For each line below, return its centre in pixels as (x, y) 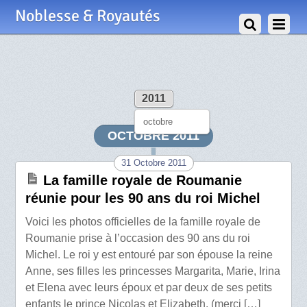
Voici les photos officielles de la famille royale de (143, 222)
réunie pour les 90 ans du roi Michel (143, 198)
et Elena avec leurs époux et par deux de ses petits (149, 287)
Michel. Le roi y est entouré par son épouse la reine (149, 255)
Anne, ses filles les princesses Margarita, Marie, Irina (153, 271)
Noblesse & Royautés (88, 16)
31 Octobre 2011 (153, 163)
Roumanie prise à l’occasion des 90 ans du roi (138, 238)
